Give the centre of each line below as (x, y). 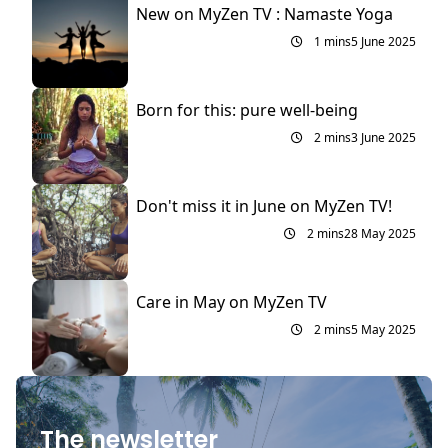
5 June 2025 (383, 42)
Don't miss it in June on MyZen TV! (264, 206)
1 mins (331, 42)
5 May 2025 (383, 330)
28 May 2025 (380, 234)
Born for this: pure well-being (247, 110)
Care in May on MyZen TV (231, 302)
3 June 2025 (383, 138)
